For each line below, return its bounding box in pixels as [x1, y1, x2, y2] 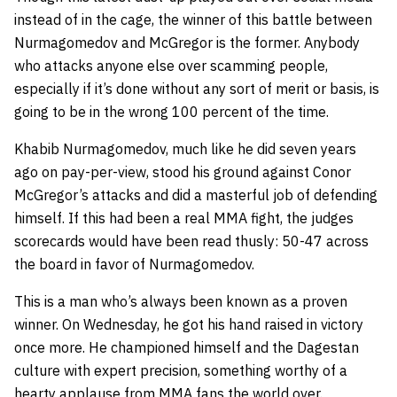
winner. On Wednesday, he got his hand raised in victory [14, 315, 363, 333]
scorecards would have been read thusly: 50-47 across [14, 231, 369, 250]
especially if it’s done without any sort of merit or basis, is [14, 79, 379, 97]
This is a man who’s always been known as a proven [14, 292, 347, 310]
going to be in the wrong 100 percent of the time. [14, 102, 329, 121]
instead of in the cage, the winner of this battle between [14, 10, 372, 28]
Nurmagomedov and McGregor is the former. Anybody [14, 33, 360, 51]
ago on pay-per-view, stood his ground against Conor [14, 162, 351, 181]
